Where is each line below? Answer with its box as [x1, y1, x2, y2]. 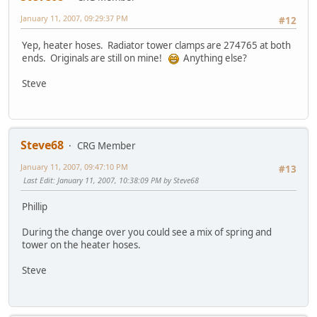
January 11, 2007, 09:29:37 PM [21, 13, 128, 24]
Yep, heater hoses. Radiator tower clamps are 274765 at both [22, 38, 291, 52]
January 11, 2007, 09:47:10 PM [21, 161, 128, 173]
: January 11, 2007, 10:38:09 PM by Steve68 [53, 175, 199, 186]
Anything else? [179, 51, 247, 64]
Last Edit [23, 175, 53, 186]
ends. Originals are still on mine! [22, 51, 168, 64]
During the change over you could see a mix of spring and [22, 226, 272, 239]
